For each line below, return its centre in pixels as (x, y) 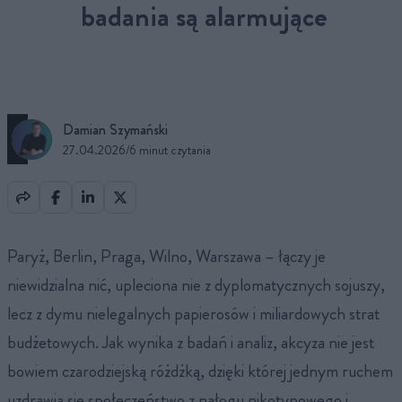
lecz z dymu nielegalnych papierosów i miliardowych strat (193, 313)
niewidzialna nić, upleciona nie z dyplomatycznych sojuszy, (196, 284)
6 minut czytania (170, 150)
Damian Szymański (115, 130)
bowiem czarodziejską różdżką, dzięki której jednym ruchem (200, 371)
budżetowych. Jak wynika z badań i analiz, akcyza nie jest (191, 342)
